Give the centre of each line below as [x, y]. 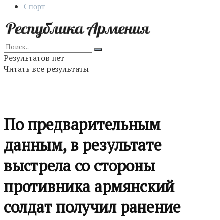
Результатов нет [34, 58]
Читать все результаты [46, 69]
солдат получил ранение [92, 207]
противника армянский [89, 186]
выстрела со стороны [79, 166]
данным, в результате [83, 145]
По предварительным [82, 124]
